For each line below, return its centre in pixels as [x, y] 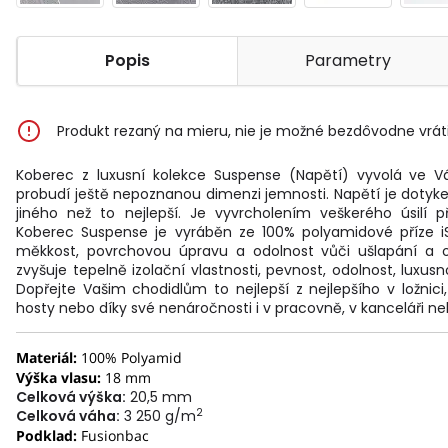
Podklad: [48, 435]
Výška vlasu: [58, 377]
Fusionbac [115, 435]
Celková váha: [68, 416]
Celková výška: [71, 397]
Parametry [347, 60]
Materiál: [46, 357]
